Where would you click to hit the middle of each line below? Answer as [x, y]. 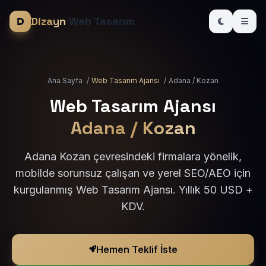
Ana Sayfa [65, 80]
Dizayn [48, 21]
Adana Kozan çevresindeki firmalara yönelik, [133, 156]
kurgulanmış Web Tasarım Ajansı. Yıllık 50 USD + [133, 190]
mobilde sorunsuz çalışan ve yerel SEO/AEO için [133, 173]
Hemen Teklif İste [137, 249]
